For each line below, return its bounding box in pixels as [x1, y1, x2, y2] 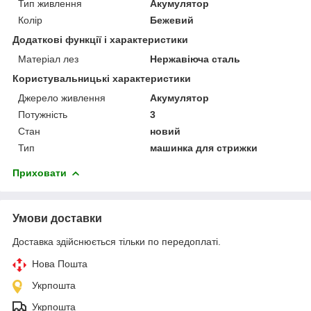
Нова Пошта [32, 258, 87, 269]
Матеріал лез [18, 53, 78, 65]
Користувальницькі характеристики [12, 72, 191, 84]
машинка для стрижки [150, 142, 258, 153]
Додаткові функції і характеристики [12, 33, 188, 45]
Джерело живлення [18, 92, 106, 103]
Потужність [18, 108, 67, 120]
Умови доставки [12, 212, 102, 224]
